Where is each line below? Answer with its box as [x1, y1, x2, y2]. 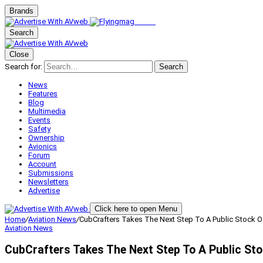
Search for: [5, 62, 42, 71]
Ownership [28, 133, 65, 142]
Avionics [28, 142, 57, 151]
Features [28, 89, 58, 98]
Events [28, 116, 50, 124]
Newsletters [28, 177, 69, 186]
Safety [28, 124, 50, 133]
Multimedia [28, 107, 66, 116]
